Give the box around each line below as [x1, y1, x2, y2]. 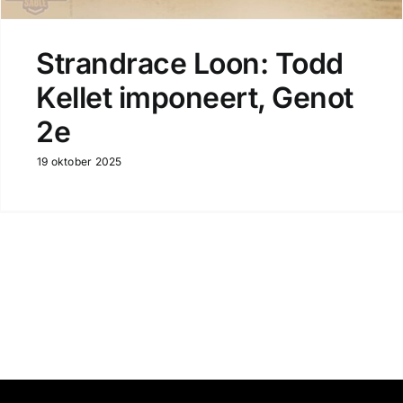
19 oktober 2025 [36, 155, 122, 169]
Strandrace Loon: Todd [35, 46, 344, 82]
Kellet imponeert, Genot [35, 80, 354, 116]
